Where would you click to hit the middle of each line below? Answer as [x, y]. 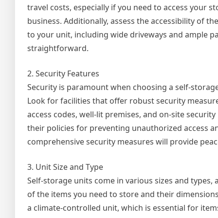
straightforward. [58, 48]
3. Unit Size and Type [65, 167]
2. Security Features [63, 73]
